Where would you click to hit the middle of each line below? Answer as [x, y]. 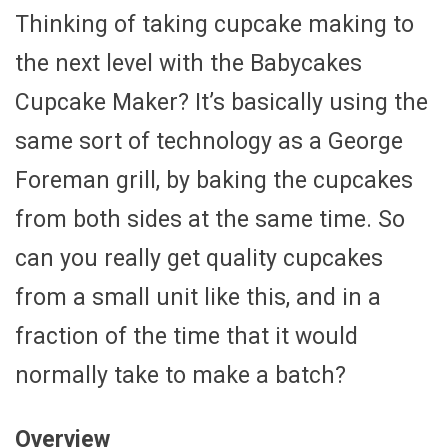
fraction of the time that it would [186, 336]
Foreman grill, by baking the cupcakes [214, 180]
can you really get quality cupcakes [199, 258]
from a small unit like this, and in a [198, 297]
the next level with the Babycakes [188, 63]
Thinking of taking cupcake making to [214, 24]
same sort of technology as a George [209, 141]
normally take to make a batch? [180, 375]
